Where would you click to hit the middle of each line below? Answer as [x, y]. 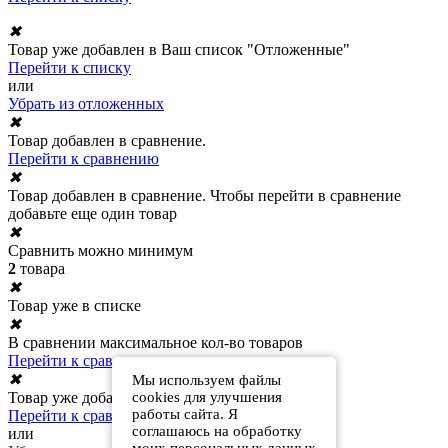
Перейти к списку [69, 68]
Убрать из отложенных [86, 104]
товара [40, 269]
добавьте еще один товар [92, 214]
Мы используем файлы [206, 380]
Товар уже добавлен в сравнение [120, 398]
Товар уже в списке [74, 306]
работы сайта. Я [185, 414]
